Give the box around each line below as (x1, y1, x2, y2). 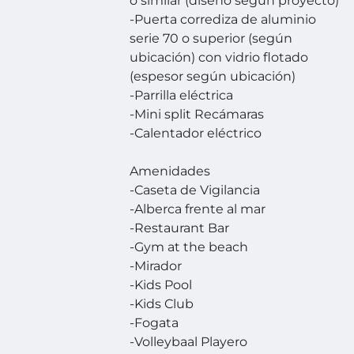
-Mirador (130, 258, 183, 274)
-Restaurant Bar (130, 220, 230, 236)
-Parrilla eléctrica (130, 88, 234, 104)
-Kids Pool (130, 277, 193, 293)
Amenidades (130, 164, 211, 179)
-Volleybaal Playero (130, 334, 248, 350)
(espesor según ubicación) (130, 69, 296, 85)
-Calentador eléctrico (130, 126, 262, 141)
